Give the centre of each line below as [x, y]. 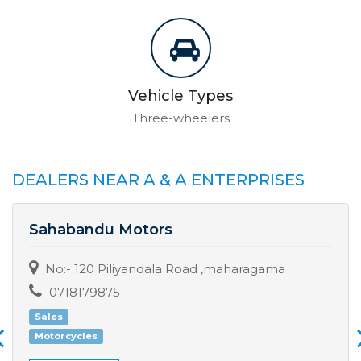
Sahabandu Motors [101, 230]
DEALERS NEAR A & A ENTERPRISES [158, 180]
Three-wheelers [180, 118]
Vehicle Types [180, 96]
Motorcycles [66, 336]
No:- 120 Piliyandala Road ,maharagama [164, 269]
